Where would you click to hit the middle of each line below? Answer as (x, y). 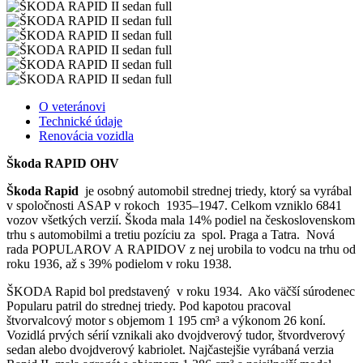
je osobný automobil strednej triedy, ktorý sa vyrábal (215, 190)
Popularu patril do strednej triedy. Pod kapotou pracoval (149, 305)
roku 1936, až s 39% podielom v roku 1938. (119, 263)
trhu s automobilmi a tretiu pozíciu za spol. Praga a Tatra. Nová (171, 234)
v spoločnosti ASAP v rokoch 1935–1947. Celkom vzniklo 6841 (174, 205)
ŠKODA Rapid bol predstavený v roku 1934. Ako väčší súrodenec (181, 291)
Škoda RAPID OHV (63, 163)
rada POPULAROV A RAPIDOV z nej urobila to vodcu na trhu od (181, 249)
